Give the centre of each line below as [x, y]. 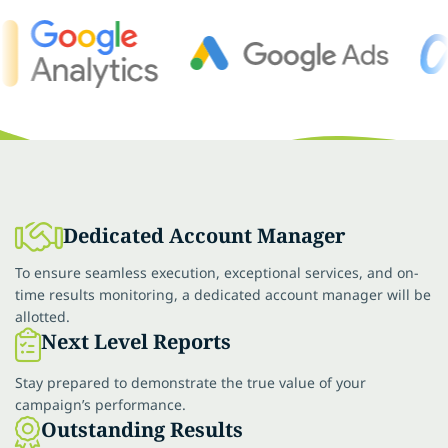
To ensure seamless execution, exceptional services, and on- [217, 272]
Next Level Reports [136, 341]
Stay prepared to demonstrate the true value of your [190, 382]
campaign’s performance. [100, 404]
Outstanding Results [142, 429]
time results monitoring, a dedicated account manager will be [223, 294]
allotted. [42, 316]
